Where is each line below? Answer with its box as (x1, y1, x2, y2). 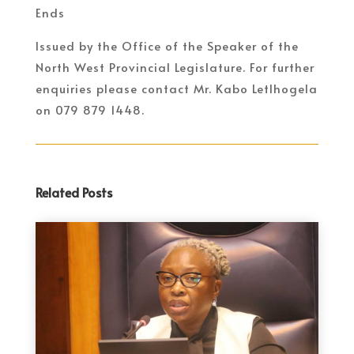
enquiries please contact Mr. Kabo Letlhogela (35, 79, 318, 96)
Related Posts (35, 183, 112, 201)
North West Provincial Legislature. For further (35, 58, 314, 75)
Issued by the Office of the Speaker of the (35, 36, 299, 54)
